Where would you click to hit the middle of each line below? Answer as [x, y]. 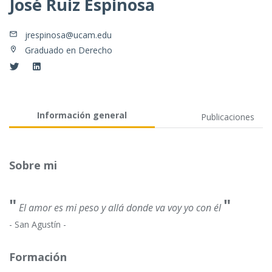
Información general [82, 115]
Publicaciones [228, 117]
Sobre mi [33, 165]
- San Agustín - [38, 225]
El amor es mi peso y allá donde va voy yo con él [120, 208]
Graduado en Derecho [69, 50]
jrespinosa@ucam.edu [68, 35]
